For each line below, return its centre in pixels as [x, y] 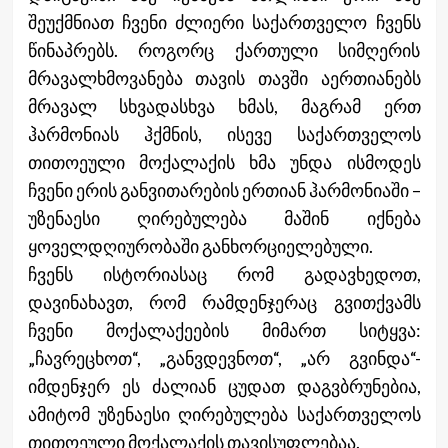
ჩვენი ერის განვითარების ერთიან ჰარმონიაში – [224, 189]
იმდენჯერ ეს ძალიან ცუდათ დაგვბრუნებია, [224, 385]
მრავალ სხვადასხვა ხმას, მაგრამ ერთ [224, 105]
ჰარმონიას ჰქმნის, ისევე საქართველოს [224, 133]
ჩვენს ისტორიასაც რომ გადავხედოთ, [224, 273]
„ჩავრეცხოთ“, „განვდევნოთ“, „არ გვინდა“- [224, 357]
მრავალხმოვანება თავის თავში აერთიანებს [224, 77]
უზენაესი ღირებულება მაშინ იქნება [224, 217]
